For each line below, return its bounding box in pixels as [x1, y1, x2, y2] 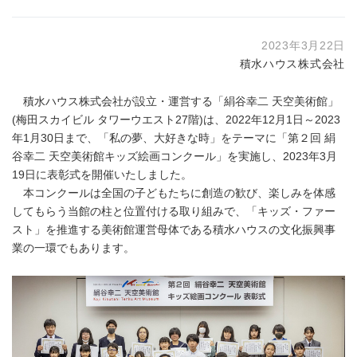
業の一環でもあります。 [12, 241, 135, 254]
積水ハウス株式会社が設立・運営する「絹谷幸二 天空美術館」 [12, 95, 339, 108]
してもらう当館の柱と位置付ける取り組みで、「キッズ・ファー [12, 205, 335, 218]
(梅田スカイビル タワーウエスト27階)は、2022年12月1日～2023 [12, 113, 340, 126]
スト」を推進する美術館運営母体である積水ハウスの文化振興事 [12, 223, 335, 236]
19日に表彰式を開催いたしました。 [12, 168, 192, 181]
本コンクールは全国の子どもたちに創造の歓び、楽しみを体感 [12, 186, 335, 199]
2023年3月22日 [261, 39, 345, 52]
